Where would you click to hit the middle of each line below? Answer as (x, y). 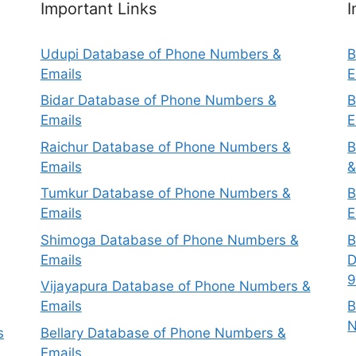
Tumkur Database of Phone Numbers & (165, 193)
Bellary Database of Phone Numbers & (163, 333)
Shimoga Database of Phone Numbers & (169, 240)
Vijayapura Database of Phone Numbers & (175, 286)
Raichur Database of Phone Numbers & (165, 147)
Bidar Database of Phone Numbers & (158, 101)
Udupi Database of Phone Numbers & (161, 54)
